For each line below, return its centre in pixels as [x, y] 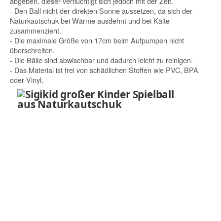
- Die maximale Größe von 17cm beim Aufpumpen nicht [97, 40]
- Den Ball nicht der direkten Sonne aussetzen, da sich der [101, 10]
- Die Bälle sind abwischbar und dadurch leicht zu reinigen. [101, 60]
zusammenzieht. [36, 30]
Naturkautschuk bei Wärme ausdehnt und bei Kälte [90, 20]
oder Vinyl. [27, 79]
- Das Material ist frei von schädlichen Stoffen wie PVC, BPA [104, 70]
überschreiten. [32, 50]
